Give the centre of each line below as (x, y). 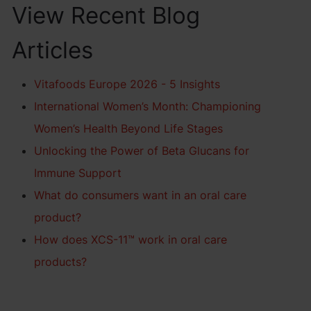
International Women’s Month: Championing (148, 106)
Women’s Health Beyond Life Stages (129, 128)
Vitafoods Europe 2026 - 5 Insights (127, 84)
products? (61, 262)
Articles (53, 50)
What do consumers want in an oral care (141, 195)
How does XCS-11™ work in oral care (131, 239)
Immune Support (78, 173)
